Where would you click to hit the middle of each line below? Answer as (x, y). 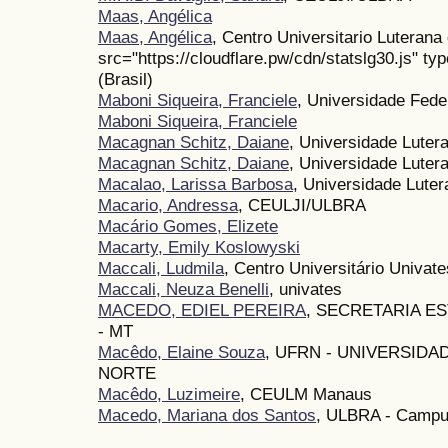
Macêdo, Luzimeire (169, 394)
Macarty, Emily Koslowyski (199, 247)
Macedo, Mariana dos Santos (207, 415)
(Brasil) (125, 79)
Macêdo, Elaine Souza (181, 352)
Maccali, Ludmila (161, 268)
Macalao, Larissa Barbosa (195, 184)
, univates (305, 289)
